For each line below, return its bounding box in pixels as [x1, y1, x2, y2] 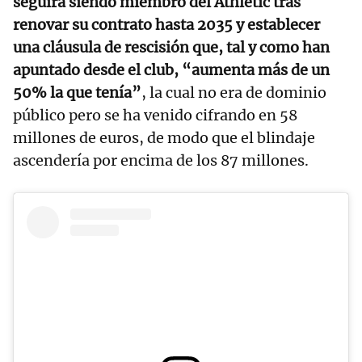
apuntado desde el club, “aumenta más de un [13, 61, 330, 80]
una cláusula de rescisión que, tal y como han [13, 38, 330, 57]
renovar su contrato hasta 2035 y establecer [13, 15, 320, 35]
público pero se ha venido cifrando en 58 [13, 106, 297, 125]
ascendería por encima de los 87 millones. [13, 151, 309, 170]
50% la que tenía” [13, 83, 141, 103]
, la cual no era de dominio [141, 83, 326, 103]
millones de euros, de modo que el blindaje [13, 128, 315, 148]
